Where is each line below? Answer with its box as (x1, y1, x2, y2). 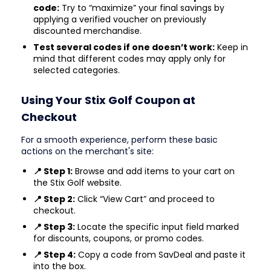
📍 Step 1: (33, 165, 73, 177)
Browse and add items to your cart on (73, 165, 235, 177)
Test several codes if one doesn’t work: (33, 41, 215, 54)
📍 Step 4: (33, 248, 76, 261)
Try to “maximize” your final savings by (59, 2, 224, 15)
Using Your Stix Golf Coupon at (21, 92, 195, 108)
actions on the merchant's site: (21, 145, 154, 157)
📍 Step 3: (33, 220, 75, 233)
